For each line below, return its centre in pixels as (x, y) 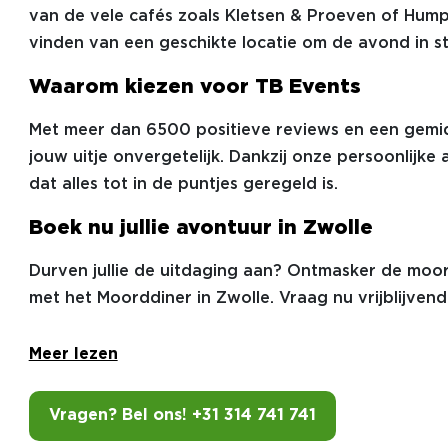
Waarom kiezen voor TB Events (194, 87)
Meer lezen (73, 354)
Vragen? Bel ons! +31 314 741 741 (182, 415)
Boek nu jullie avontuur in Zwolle (200, 228)
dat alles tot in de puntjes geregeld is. (183, 184)
